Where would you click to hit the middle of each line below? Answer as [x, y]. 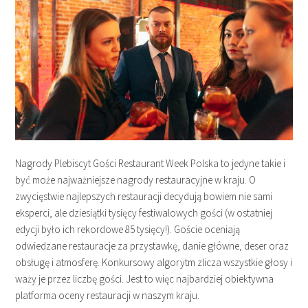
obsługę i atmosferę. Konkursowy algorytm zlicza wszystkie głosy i [154, 263]
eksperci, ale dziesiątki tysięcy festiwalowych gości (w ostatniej [144, 213]
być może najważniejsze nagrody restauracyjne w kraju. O [136, 180]
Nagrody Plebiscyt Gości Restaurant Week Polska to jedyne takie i [151, 164]
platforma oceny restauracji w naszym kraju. [108, 296]
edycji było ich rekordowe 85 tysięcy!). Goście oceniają [128, 230]
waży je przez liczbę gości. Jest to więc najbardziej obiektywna [145, 279]
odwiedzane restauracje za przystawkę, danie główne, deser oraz [152, 246]
